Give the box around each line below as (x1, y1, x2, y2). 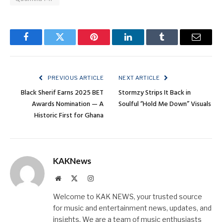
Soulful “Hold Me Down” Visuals (118, 98, 211, 110)
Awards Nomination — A (32, 98, 104, 110)
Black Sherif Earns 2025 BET (21, 87, 104, 99)
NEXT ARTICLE (118, 74, 161, 81)
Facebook (25, 40, 60, 49)
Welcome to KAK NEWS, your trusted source (53, 192, 202, 201)
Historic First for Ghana (34, 110, 104, 121)
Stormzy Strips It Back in (118, 87, 191, 99)
